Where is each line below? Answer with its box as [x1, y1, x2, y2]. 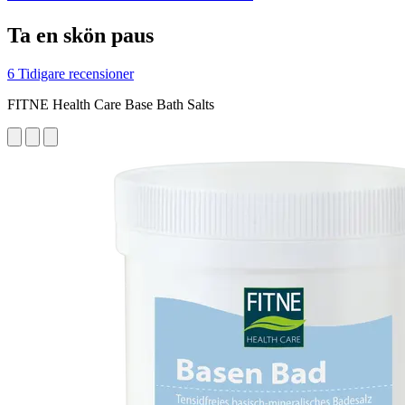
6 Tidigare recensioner [7, 65, 134, 81]
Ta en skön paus [7, 23, 154, 47]
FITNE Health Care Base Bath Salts [7, 96, 214, 112]
